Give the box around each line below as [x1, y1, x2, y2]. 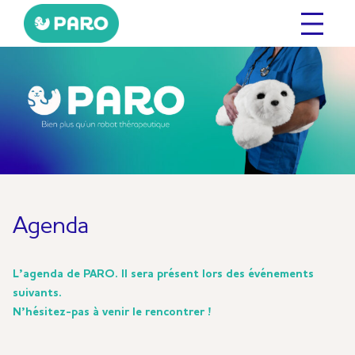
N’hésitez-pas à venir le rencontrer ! [13, 307, 211, 319]
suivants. [13, 288, 62, 300]
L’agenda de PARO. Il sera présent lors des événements [13, 269, 314, 281]
